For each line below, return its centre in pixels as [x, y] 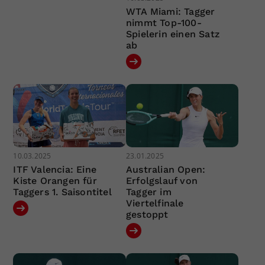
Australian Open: [166, 170]
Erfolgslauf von [161, 181]
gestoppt [147, 215]
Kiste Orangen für [55, 181]
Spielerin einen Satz [172, 34]
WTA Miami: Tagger [170, 11]
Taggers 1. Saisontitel [62, 192]
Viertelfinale [155, 203]
